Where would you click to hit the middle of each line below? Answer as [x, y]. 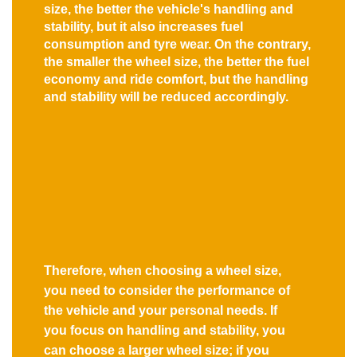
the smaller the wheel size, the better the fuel [177, 61]
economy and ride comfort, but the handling [176, 79]
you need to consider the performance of [167, 290]
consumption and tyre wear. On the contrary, [177, 44]
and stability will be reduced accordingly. [166, 96]
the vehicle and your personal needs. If [161, 310]
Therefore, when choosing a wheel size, [163, 270]
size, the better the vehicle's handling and [169, 9]
